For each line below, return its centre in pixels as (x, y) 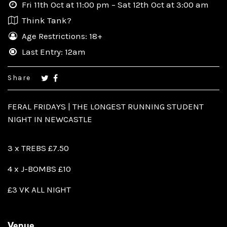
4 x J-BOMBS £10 (39, 168)
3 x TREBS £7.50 (38, 148)
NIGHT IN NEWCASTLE (50, 119)
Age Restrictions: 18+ (62, 36)
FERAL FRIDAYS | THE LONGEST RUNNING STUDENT (106, 106)
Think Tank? (47, 20)
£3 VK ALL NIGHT (39, 189)
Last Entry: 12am (54, 51)
